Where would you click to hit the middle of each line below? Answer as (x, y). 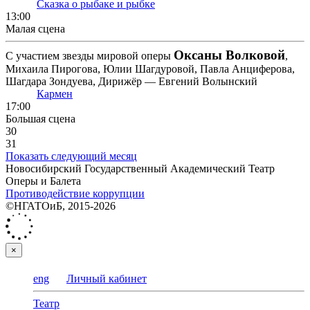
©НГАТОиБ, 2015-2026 (61, 206)
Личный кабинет (107, 279)
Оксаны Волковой (229, 55)
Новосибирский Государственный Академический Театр (140, 169)
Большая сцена (40, 119)
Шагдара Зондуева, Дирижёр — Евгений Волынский (131, 82)
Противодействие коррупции (75, 194)
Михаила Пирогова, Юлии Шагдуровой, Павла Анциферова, (150, 69)
